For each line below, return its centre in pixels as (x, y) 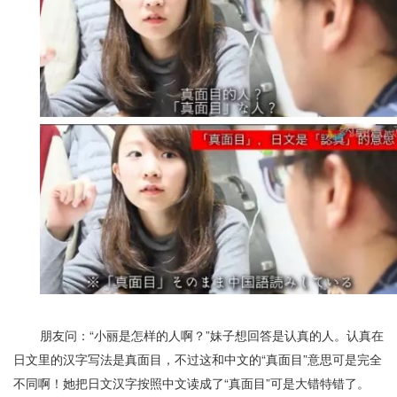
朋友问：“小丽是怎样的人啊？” (125, 335)
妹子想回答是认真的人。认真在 (297, 335)
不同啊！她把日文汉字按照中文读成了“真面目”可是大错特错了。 (191, 383)
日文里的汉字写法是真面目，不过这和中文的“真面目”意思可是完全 (198, 359)
